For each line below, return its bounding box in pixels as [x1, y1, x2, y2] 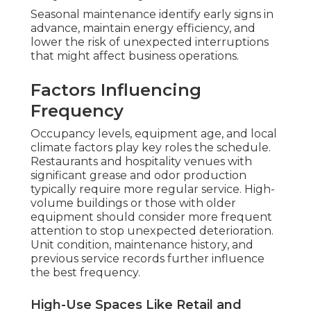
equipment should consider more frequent [31, 210, 272, 224]
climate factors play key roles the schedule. [31, 141, 271, 155]
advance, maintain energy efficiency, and [31, 22, 255, 35]
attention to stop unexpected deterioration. [31, 224, 274, 238]
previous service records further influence [31, 252, 264, 266]
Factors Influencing [31, 80, 201, 101]
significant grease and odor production [31, 169, 246, 183]
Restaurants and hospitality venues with [31, 155, 252, 169]
